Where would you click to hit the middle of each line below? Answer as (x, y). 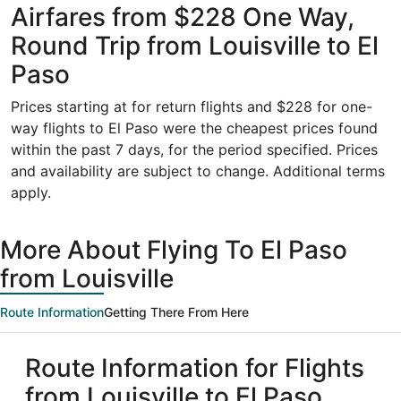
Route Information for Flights (195, 368)
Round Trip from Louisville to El (195, 46)
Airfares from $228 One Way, (183, 17)
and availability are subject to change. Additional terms (198, 171)
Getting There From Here (176, 312)
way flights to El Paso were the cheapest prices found (194, 128)
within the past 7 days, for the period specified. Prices (194, 149)
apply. (31, 192)
